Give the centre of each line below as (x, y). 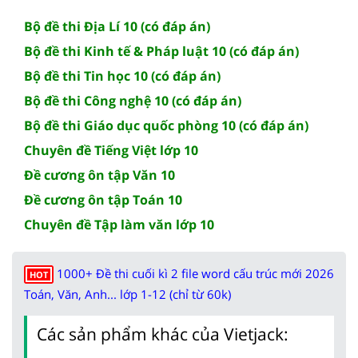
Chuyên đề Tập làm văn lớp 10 (119, 224)
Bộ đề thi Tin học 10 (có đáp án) (122, 76)
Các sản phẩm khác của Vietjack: (163, 334)
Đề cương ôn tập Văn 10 (99, 175)
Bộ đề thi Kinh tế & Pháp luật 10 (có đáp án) (161, 51)
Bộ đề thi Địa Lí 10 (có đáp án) (117, 26)
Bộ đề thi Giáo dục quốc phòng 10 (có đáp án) (166, 125)
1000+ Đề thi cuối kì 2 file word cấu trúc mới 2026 (195, 273)
